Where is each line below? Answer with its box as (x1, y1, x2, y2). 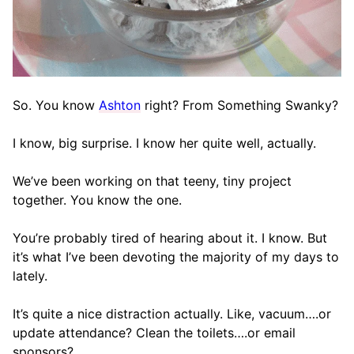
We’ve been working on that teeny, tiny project (13, 173, 292, 190)
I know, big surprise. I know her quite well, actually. (13, 135, 316, 152)
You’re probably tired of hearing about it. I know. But (13, 230, 327, 247)
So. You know (13, 97, 99, 114)
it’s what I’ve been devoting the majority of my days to (13, 249, 339, 265)
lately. (13, 268, 47, 284)
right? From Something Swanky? (141, 97, 338, 114)
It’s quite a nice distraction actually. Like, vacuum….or (13, 306, 331, 322)
